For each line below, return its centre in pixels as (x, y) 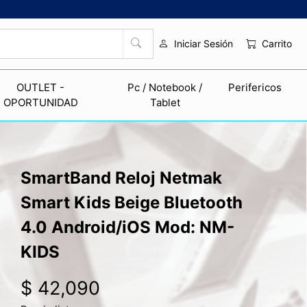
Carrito (277, 43)
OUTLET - (41, 87)
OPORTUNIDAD (40, 102)
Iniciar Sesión (203, 44)
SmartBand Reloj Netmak (121, 177)
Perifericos (255, 87)
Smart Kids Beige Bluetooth (132, 202)
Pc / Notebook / (165, 87)
